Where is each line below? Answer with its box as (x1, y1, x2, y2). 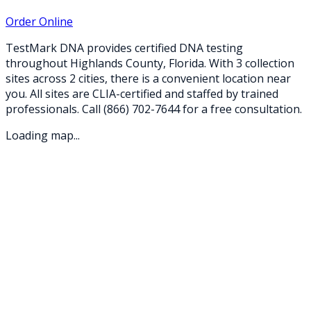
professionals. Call (6, 101, 103, 117)
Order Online (6, 13, 73, 29)
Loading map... (6, 127, 80, 143)
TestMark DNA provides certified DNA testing (6, 40, 243, 56)
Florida (169, 55, 204, 71)
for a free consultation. (180, 101, 302, 117)
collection (242, 55, 294, 71)
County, (123, 55, 169, 71)
